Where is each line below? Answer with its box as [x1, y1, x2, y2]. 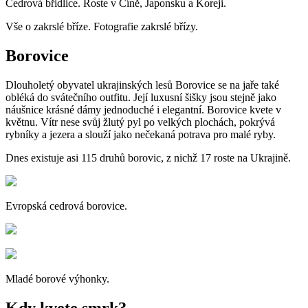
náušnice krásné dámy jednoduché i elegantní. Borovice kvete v [5, 104, 281, 116]
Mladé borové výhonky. [5, 273, 109, 285]
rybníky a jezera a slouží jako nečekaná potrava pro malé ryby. [5, 129, 276, 141]
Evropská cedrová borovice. [5, 200, 127, 212]
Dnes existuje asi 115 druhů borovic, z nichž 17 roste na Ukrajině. [5, 152, 291, 164]
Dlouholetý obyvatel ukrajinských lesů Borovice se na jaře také [5, 79, 279, 91]
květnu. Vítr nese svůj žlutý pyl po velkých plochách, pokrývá [5, 116, 275, 129]
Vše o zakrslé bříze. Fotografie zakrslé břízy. [5, 21, 198, 33]
